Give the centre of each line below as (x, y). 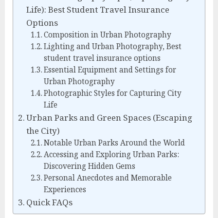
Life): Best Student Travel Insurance (98, 9)
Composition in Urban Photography (107, 35)
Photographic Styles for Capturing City (112, 93)
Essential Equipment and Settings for (110, 70)
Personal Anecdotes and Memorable (108, 178)
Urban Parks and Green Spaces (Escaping (109, 118)
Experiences (65, 190)
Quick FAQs (50, 202)
